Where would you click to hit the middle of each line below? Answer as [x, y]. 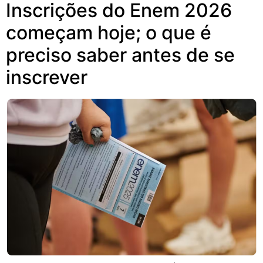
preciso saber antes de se [120, 55]
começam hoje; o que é [109, 33]
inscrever [47, 77]
